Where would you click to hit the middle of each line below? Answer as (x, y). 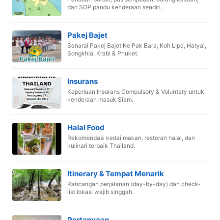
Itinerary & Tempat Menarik (116, 173)
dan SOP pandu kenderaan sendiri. (115, 7)
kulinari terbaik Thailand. (101, 145)
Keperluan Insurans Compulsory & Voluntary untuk (136, 91)
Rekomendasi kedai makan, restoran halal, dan (131, 137)
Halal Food (86, 127)
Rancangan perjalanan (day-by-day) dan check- (134, 184)
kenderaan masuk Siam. (100, 99)
